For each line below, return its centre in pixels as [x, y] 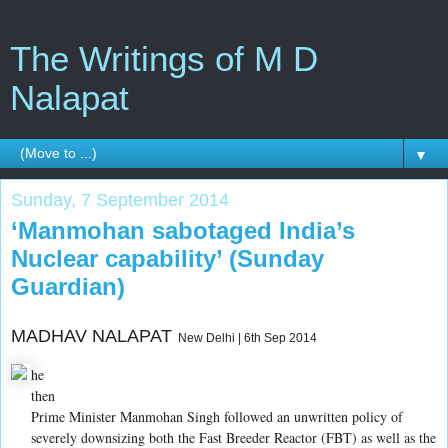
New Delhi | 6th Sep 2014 [244, 337]
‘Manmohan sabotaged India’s [183, 230]
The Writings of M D [164, 59]
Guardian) [68, 286]
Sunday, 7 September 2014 [120, 200]
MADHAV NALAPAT [91, 335]
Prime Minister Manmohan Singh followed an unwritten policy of [217, 416]
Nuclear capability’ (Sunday [167, 258]
